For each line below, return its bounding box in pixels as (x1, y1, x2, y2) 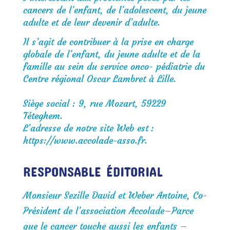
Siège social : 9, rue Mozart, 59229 (23, 98, 166, 109)
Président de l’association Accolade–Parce (23, 205, 194, 217)
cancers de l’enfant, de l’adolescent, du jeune (23, 4, 206, 16)
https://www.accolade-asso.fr (23, 135, 145, 146)
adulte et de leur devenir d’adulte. (23, 16, 163, 28)
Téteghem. (23, 110, 63, 122)
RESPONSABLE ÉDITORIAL (23, 164, 163, 179)
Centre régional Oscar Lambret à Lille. (23, 73, 176, 85)
